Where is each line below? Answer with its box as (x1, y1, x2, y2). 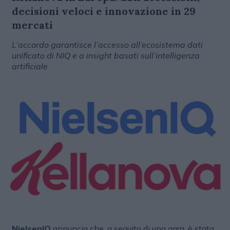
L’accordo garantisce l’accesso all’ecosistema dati (11, 40, 203, 50)
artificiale (11, 61, 48, 71)
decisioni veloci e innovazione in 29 (11, 5, 196, 17)
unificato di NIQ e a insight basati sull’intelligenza (11, 50, 200, 61)
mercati (11, 18, 53, 31)
